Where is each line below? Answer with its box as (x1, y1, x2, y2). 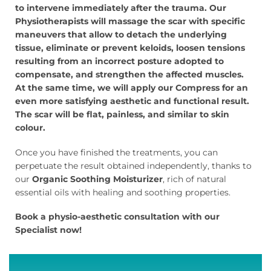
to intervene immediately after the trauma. (15, 2, 207, 14)
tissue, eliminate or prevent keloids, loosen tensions (15, 42, 245, 54)
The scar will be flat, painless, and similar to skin (15, 109, 229, 120)
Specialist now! (15, 224, 82, 236)
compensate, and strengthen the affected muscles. (15, 69, 244, 80)
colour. (15, 122, 45, 134)
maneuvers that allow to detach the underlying (15, 29, 227, 41)
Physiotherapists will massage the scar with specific (15, 16, 245, 27)
